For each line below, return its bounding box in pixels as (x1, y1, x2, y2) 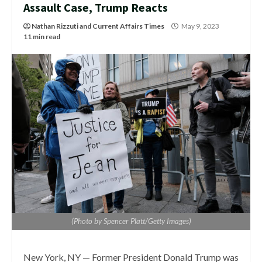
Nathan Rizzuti (32, 22, 78, 30)
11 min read (23, 32, 60, 41)
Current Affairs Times (92, 22, 164, 30)
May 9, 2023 (180, 22, 219, 30)
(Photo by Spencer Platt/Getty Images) (71, 216, 191, 226)
